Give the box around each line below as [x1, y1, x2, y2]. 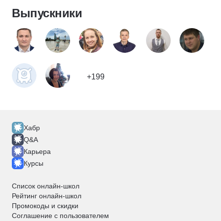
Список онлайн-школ [12, 182, 79, 190]
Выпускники [12, 6, 82, 20]
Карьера [24, 147, 51, 155]
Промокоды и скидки [12, 202, 78, 210]
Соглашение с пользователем [12, 212, 109, 220]
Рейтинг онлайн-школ [12, 192, 81, 200]
